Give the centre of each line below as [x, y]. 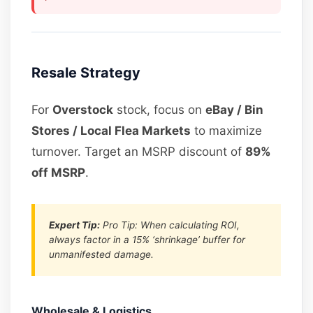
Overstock [83, 109]
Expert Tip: [75, 225]
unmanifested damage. [102, 254]
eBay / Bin [235, 109]
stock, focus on [160, 109]
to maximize [227, 130]
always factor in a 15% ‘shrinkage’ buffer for [147, 239]
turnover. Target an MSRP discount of [139, 151]
